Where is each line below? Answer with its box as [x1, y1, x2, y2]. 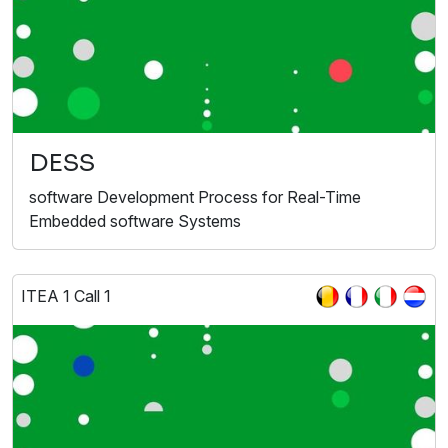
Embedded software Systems [29, 210, 241, 231]
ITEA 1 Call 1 [21, 285, 111, 306]
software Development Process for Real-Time [29, 186, 361, 207]
